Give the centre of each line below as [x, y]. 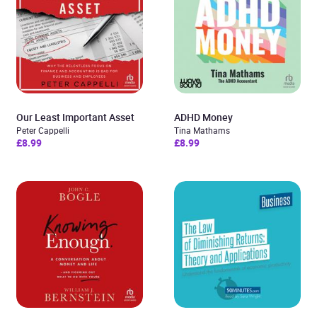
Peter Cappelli [43, 130]
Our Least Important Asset [75, 117]
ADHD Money [203, 117]
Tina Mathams [202, 130]
